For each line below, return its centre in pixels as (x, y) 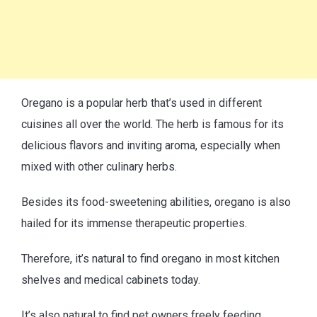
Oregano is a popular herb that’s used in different (142, 103)
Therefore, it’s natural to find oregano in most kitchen (150, 259)
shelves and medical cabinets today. (111, 280)
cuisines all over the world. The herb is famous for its (152, 125)
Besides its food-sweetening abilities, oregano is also (156, 202)
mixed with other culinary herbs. (99, 167)
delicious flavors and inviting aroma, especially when (151, 146)
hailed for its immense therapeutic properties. (134, 224)
